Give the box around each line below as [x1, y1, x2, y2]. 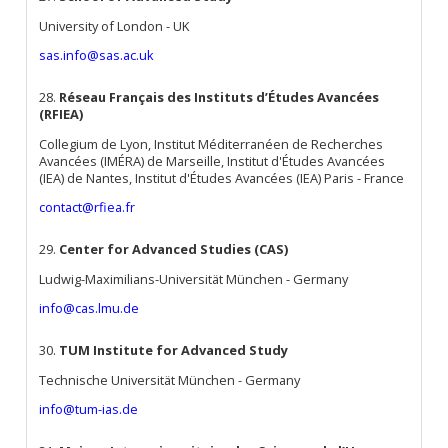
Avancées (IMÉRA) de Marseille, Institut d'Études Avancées [39, 151, 386, 170]
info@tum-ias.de [39, 400, 139, 419]
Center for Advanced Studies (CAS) [59, 239, 289, 258]
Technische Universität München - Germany [39, 370, 301, 389]
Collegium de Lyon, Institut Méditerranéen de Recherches [39, 134, 384, 153]
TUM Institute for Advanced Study [59, 340, 289, 359]
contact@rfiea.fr [39, 198, 136, 217]
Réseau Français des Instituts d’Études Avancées [59, 87, 380, 106]
